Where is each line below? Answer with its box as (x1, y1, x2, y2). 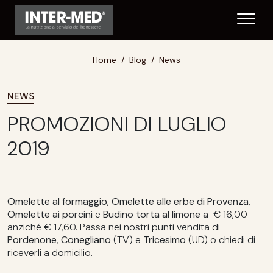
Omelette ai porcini (7, 208, 95, 221)
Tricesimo (141, 233, 188, 246)
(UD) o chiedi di (188, 233, 255, 246)
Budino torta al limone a (101, 208, 211, 221)
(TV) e (113, 233, 141, 246)
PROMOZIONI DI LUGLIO (7, 111, 227, 137)
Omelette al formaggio (7, 195, 107, 208)
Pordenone (7, 233, 57, 246)
